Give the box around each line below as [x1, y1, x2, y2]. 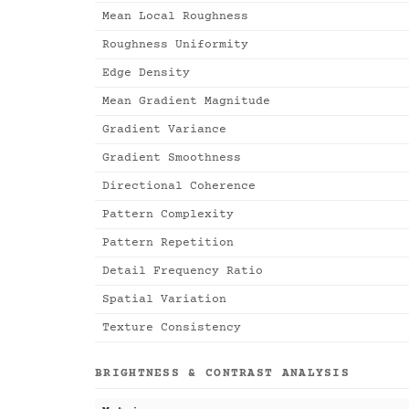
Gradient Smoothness [102, 152, 241, 164]
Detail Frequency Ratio [102, 265, 263, 278]
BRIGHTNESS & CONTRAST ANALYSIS [95, 367, 350, 380]
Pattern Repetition [102, 236, 234, 249]
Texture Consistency [102, 321, 241, 334]
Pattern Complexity [102, 208, 234, 221]
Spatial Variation [102, 293, 226, 306]
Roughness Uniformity [102, 38, 248, 51]
